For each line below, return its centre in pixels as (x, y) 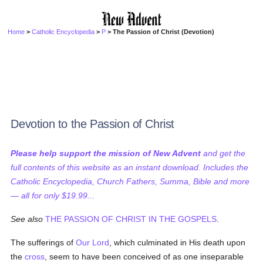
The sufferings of (43, 242)
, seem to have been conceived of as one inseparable (144, 257)
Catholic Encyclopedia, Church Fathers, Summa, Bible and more (130, 181)
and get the (223, 153)
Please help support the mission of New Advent (106, 153)
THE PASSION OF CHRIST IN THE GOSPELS (131, 219)
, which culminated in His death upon (178, 242)
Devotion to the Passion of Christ (93, 124)
